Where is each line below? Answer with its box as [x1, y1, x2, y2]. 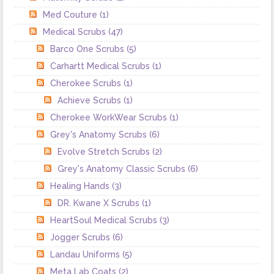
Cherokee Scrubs [50, 78, 124, 88]
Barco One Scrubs [50, 43, 127, 54]
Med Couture [43, 9, 100, 20]
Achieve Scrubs [57, 95, 124, 105]
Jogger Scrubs [50, 232, 113, 242]
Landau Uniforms [50, 249, 123, 259]
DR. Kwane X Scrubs [57, 198, 143, 208]
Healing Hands [50, 180, 113, 191]
